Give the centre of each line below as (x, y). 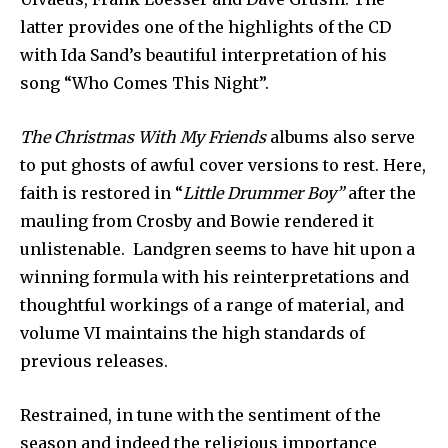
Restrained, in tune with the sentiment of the (200, 415)
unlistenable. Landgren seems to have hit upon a (217, 249)
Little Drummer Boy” (263, 193)
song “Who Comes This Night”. (144, 83)
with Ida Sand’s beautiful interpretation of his (203, 55)
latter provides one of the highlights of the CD (205, 27)
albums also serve (340, 137)
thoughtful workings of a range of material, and (212, 305)
